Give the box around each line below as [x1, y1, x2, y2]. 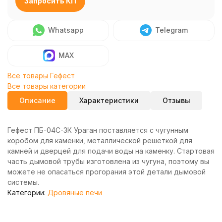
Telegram [155, 26, 188, 34]
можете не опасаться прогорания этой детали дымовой [7, 167, 206, 176]
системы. [7, 178, 39, 186]
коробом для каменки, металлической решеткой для [7, 136, 192, 145]
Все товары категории [7, 82, 86, 90]
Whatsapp [48, 26, 84, 34]
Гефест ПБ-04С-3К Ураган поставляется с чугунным [7, 126, 188, 134]
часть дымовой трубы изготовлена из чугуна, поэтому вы [7, 157, 209, 166]
